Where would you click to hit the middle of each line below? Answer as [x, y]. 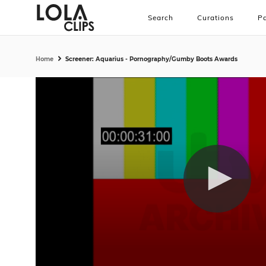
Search [161, 18]
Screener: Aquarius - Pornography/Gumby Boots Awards [151, 59]
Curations [216, 18]
